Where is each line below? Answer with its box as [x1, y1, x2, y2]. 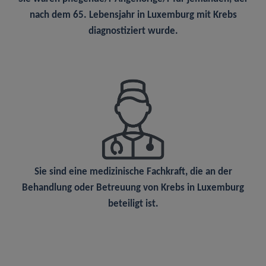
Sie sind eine [34, 167, 90, 178]
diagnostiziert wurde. [88, 26, 178, 37]
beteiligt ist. [107, 199, 159, 210]
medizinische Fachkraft [89, 167, 185, 178]
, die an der [185, 167, 232, 178]
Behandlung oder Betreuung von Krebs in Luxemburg [22, 183, 244, 194]
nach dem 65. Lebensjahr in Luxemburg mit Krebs [29, 10, 237, 21]
